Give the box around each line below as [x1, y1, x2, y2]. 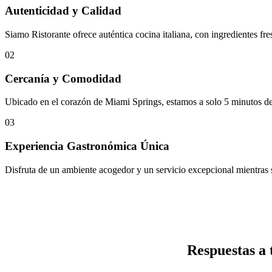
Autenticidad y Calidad [5, 4, 121, 18]
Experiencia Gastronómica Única [5, 140, 169, 153]
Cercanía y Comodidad [5, 72, 121, 85]
